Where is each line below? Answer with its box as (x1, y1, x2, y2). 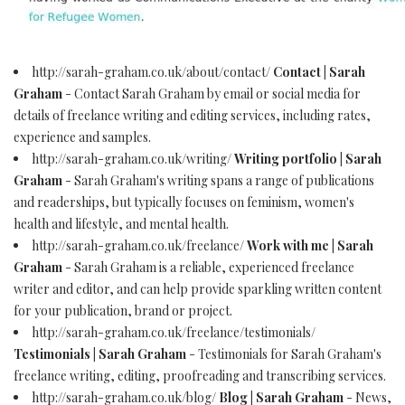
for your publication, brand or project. (14, 302, 232, 319)
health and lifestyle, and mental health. (14, 215, 229, 232)
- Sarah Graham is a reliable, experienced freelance (62, 259, 354, 276)
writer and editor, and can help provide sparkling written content (14, 280, 381, 297)
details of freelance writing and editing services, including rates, (14, 107, 371, 124)
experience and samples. (14, 128, 151, 146)
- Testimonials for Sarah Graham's (186, 345, 381, 363)
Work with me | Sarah (247, 237, 373, 254)
